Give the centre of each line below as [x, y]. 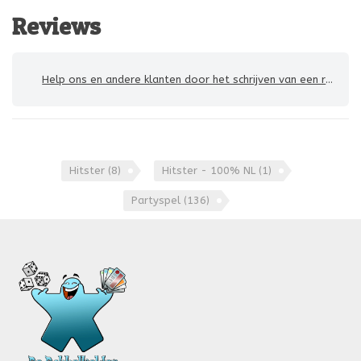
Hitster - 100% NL [210, 171]
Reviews [56, 27]
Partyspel [158, 201]
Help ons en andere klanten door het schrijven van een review [184, 80]
